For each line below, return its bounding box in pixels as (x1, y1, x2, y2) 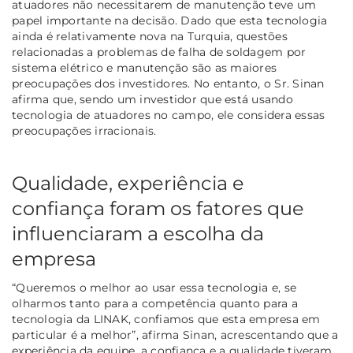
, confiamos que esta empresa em (128, 312, 321, 327)
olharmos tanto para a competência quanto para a (12, 296, 298, 311)
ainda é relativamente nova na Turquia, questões (12, 29, 288, 44)
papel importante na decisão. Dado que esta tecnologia (12, 13, 328, 28)
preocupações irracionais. (12, 124, 157, 139)
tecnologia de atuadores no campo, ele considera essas (12, 108, 325, 123)
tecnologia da (12, 312, 94, 327)
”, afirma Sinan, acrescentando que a (132, 328, 339, 343)
